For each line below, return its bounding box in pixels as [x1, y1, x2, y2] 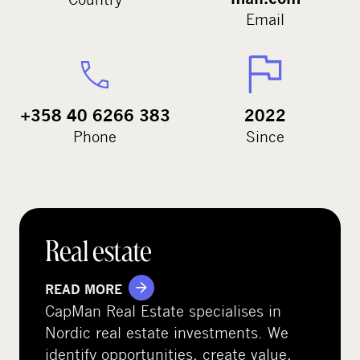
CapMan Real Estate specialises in [45, 301, 281, 320]
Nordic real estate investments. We [45, 322, 288, 342]
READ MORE [45, 281, 122, 297]
